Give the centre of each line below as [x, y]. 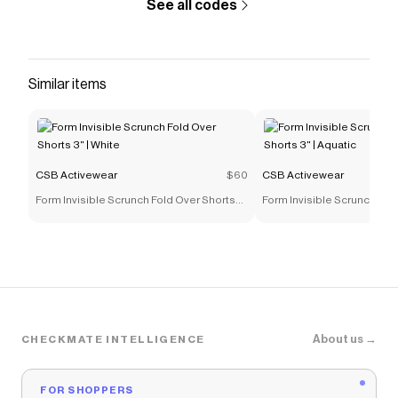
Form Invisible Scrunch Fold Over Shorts [135, 200]
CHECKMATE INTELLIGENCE [113, 339]
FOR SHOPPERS [87, 390]
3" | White [59, 218]
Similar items [68, 84]
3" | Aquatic [291, 218]
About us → [345, 339]
